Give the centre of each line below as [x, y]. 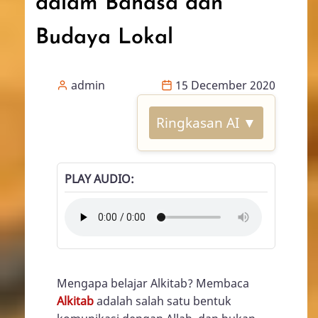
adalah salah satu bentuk [163, 301]
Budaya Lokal [104, 38]
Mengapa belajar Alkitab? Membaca [153, 283]
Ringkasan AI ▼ [206, 122]
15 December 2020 [224, 85]
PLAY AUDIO [98, 179]
